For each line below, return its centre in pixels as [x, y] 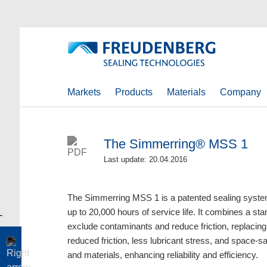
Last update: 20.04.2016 [145, 159]
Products [133, 92]
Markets [84, 92]
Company [240, 92]
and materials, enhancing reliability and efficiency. [162, 255]
